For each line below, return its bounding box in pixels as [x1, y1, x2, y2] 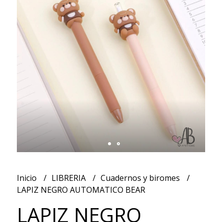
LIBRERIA [51, 172, 88, 183]
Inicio [16, 172, 39, 183]
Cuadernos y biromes [100, 172, 182, 183]
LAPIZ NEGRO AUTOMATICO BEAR [16, 184, 145, 195]
